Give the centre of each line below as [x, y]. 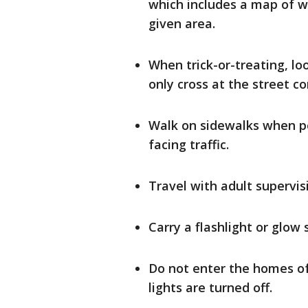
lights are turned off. [210, 287]
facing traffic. [189, 144]
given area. [182, 23]
